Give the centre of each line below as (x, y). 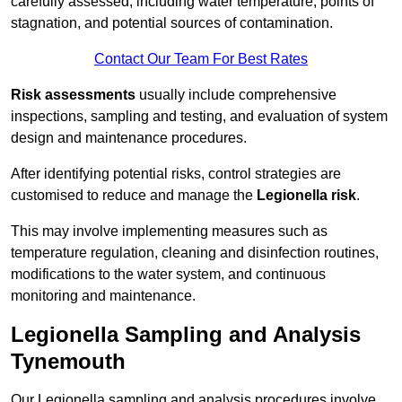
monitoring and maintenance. (103, 296)
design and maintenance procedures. (129, 138)
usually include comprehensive (236, 95)
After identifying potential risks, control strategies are (176, 174)
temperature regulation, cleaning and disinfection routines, (195, 253)
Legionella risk (306, 196)
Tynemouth (68, 362)
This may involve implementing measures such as (169, 232)
